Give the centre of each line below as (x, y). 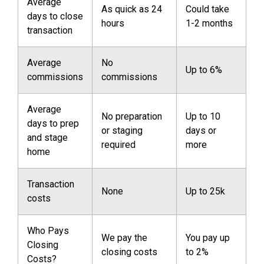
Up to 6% (204, 70)
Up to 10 (203, 116)
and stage (47, 138)
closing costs (129, 252)
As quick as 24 (132, 9)
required (118, 145)
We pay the (124, 238)
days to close (55, 16)
